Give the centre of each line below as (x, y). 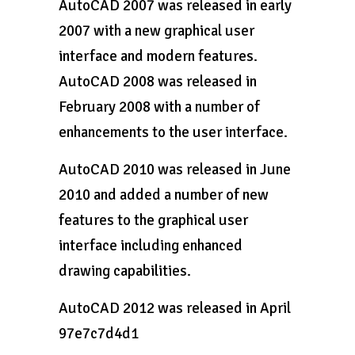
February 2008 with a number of (159, 107)
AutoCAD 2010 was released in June (175, 170)
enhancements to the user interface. (173, 132)
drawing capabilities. (125, 271)
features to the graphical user (153, 220)
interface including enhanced (151, 246)
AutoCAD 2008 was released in (158, 82)
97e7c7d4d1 (99, 334)
